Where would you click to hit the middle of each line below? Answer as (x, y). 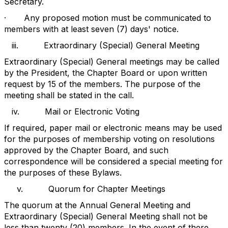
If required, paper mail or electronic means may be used (113, 128)
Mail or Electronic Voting (92, 111)
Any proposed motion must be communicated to (118, 18)
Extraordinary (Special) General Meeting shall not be (106, 216)
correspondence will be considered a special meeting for (113, 161)
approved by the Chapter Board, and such (86, 150)
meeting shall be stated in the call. (69, 95)
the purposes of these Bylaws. (63, 173)
